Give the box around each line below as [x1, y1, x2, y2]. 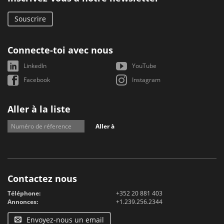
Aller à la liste [7, 103, 70, 115]
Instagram [132, 75, 161, 84]
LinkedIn [23, 61, 46, 70]
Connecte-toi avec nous [7, 44, 113, 56]
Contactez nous [7, 172, 77, 184]
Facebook [23, 75, 50, 84]
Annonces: [7, 197, 38, 206]
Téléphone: [7, 189, 40, 197]
